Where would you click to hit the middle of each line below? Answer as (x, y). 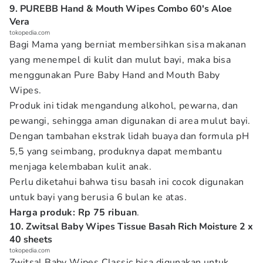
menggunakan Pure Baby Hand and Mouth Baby (115, 75)
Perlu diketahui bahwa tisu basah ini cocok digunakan (127, 182)
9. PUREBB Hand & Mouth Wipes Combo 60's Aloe (121, 9)
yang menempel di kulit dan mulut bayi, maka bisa (120, 60)
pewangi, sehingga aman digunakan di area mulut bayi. (130, 121)
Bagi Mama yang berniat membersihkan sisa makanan (128, 45)
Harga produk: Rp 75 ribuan (73, 213)
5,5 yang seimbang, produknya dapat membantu (116, 151)
